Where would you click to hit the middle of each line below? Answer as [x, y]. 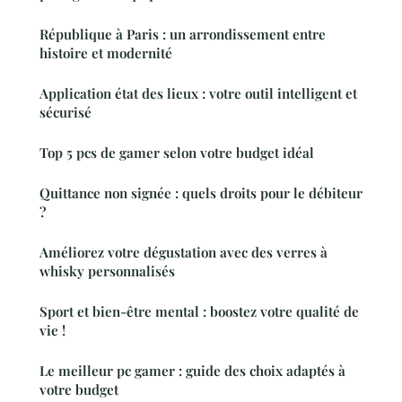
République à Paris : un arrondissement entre [183, 34]
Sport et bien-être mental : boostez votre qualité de [199, 311]
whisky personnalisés [107, 271]
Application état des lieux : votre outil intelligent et [198, 93]
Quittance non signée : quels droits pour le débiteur [201, 192]
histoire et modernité [106, 52]
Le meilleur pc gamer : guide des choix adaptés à [192, 370]
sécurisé [66, 112]
